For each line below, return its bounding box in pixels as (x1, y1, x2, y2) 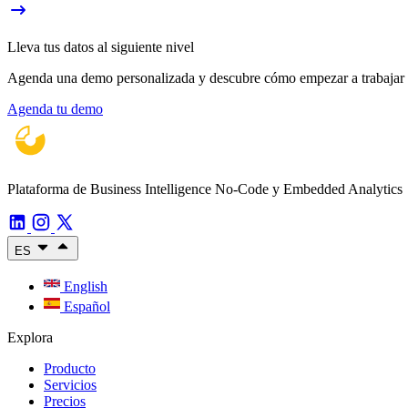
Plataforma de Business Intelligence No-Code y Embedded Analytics (7, 180, 403, 197)
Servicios (44, 376, 97, 393)
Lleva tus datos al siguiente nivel (7, 38, 194, 55)
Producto (44, 360, 96, 376)
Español (60, 298, 110, 314)
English (60, 278, 107, 294)
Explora (7, 329, 53, 345)
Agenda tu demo (7, 100, 103, 117)
